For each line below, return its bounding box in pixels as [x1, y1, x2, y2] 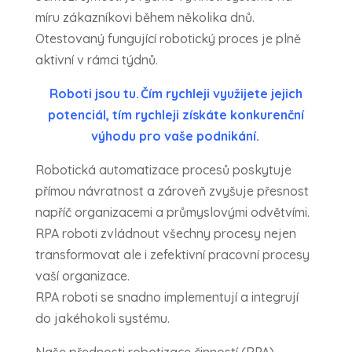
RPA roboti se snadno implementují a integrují [35, 289, 299, 306]
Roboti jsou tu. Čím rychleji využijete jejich [49, 86, 302, 102]
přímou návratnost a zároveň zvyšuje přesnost [35, 183, 309, 200]
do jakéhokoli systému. [35, 310, 174, 327]
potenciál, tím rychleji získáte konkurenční [47, 107, 304, 123]
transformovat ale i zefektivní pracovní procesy [35, 247, 310, 263]
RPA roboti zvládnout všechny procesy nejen [35, 225, 296, 242]
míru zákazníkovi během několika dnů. [35, 9, 255, 26]
